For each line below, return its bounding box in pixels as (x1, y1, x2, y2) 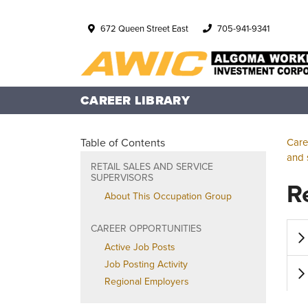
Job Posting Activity (104, 257, 188, 272)
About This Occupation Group (104, 189, 232, 203)
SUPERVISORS (91, 170, 153, 185)
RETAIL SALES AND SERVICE (91, 159, 213, 174)
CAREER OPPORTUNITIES (91, 221, 201, 236)
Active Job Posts (104, 240, 175, 254)
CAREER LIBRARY (80, 91, 190, 109)
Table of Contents (80, 135, 165, 151)
